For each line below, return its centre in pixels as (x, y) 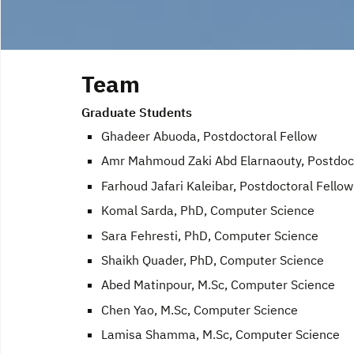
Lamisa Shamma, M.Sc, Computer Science (220, 335)
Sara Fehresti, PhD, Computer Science (210, 235)
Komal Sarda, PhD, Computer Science (208, 211)
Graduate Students (137, 112)
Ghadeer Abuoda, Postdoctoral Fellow (209, 136)
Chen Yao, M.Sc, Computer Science (200, 309)
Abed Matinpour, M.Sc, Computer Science (218, 285)
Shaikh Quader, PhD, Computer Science (213, 260)
